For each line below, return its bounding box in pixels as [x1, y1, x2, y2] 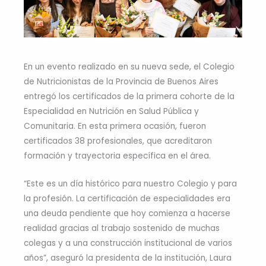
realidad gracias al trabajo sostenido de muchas [24, 223, 220, 235]
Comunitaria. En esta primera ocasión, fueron [24, 121, 206, 132]
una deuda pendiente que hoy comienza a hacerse [24, 208, 230, 220]
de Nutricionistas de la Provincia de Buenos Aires [24, 76, 218, 88]
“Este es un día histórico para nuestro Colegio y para [24, 178, 237, 190]
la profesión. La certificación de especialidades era [24, 193, 230, 205]
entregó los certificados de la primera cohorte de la [24, 91, 235, 103]
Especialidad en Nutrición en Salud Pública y [24, 106, 199, 118]
